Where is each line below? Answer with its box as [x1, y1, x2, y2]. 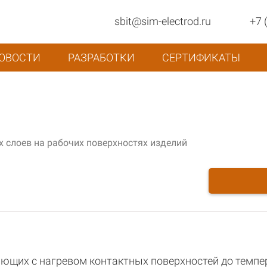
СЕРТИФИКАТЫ [162, 51, 240, 64]
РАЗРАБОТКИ [68, 51, 135, 64]
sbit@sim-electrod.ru [114, 15, 211, 27]
